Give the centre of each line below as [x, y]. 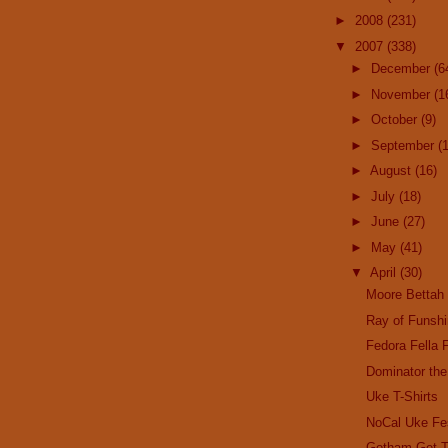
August [392, 171]
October [395, 120]
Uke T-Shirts [402, 397]
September [404, 145]
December [402, 69]
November [402, 94]
